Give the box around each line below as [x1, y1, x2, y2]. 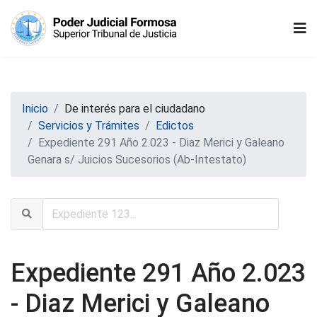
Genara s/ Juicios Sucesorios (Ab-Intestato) [28, 153, 246, 166]
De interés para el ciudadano [64, 102, 205, 115]
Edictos [156, 119, 194, 132]
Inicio [22, 102, 48, 115]
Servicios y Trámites [38, 119, 139, 132]
